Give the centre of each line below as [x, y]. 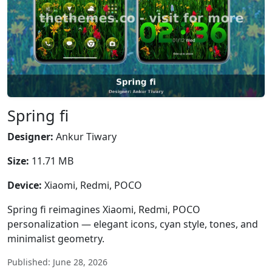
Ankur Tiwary [85, 137]
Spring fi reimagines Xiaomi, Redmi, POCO [104, 209]
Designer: [30, 137]
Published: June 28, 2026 [57, 262]
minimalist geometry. [56, 239]
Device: [25, 185]
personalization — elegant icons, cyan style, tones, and [133, 224]
